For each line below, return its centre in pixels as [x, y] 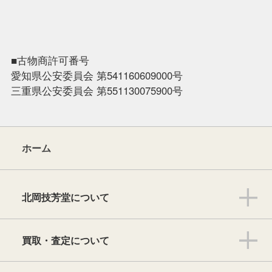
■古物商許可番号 [50, 60]
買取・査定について [65, 240]
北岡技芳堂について [65, 197]
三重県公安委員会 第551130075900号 [97, 91]
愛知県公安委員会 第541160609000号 [97, 76]
